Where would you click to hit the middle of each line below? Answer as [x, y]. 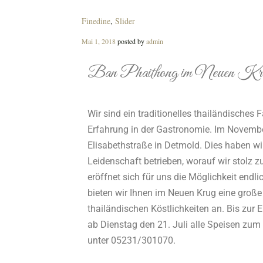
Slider [125, 21]
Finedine [96, 21]
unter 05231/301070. [131, 240]
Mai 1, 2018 [98, 41]
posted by [131, 41]
